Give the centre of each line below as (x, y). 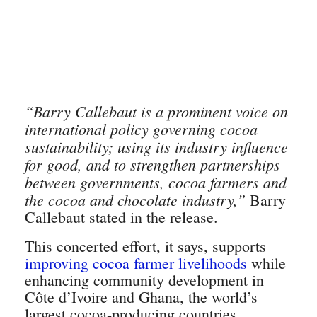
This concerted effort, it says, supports (145, 246)
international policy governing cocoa (141, 129)
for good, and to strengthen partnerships (152, 165)
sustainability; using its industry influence (156, 147)
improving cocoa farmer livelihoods (136, 263)
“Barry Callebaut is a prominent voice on (156, 111)
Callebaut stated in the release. (121, 217)
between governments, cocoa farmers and (156, 182)
